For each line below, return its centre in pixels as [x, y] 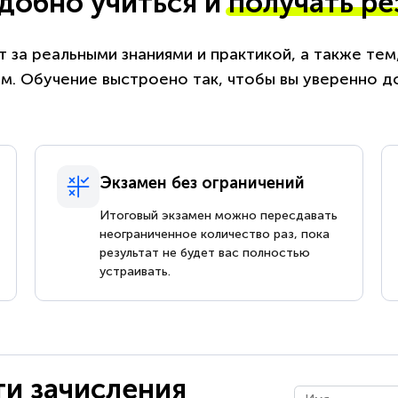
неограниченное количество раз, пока [215, 234]
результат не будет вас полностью [205, 252]
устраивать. [135, 271]
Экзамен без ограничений [202, 183]
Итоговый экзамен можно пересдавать [219, 215]
